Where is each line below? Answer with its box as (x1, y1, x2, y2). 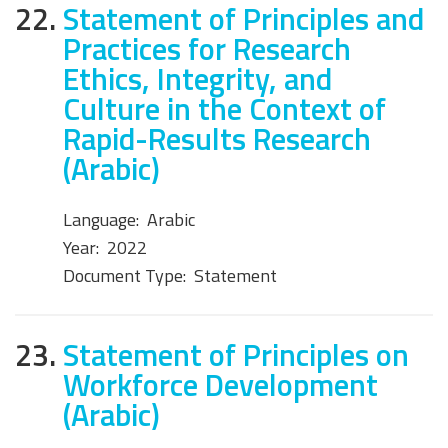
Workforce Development (63, 360, 378, 408)
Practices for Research (63, 25, 351, 73)
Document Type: (63, 261, 186, 289)
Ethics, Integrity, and (63, 55, 332, 103)
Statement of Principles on (63, 330, 409, 378)
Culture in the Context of (63, 85, 386, 133)
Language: (63, 205, 139, 233)
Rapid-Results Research (63, 115, 371, 163)
